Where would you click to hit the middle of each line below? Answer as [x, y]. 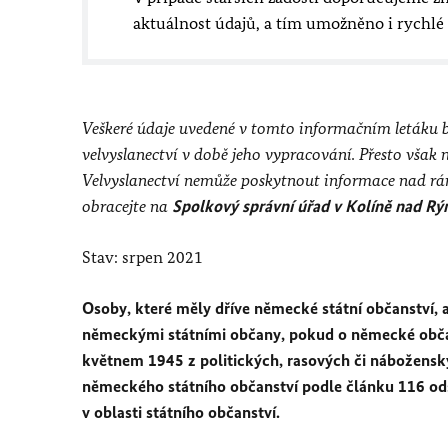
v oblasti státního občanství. [181, 412]
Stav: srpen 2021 [142, 257]
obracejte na [127, 206]
